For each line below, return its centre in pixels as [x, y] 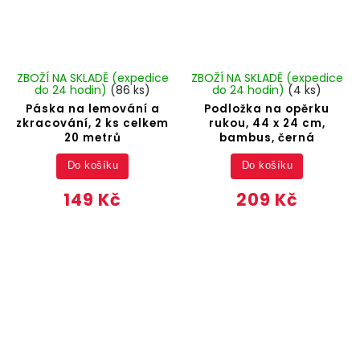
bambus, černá [267, 137]
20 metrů [92, 137]
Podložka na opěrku [267, 108]
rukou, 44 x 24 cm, [267, 123]
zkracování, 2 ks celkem [93, 123]
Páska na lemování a [92, 108]
